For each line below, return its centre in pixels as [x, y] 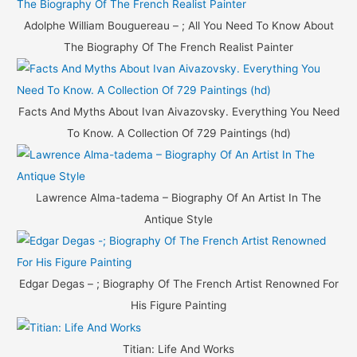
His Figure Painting [178, 306]
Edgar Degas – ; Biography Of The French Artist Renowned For [178, 284]
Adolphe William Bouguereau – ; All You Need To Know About [178, 26]
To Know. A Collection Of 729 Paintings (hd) [178, 133]
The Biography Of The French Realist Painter [178, 47]
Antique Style [178, 220]
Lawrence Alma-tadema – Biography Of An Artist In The [178, 198]
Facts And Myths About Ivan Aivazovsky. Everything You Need [178, 112]
